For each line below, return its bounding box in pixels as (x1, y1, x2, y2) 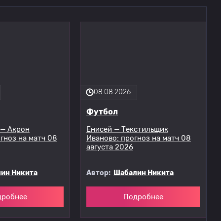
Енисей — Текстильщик (86, 125, 168, 134)
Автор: (86, 168, 113, 177)
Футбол (86, 107, 118, 117)
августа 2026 (86, 143, 133, 152)
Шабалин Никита (113, 168, 174, 177)
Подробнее (123, 192, 163, 201)
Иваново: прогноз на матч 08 (86, 134, 191, 143)
